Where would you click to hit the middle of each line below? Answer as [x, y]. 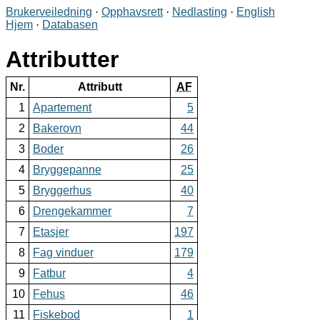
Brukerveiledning [49, 12]
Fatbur [49, 274]
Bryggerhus [62, 191]
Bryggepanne [67, 170]
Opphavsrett [132, 12]
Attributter [62, 60]
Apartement [62, 108]
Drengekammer [72, 211]
